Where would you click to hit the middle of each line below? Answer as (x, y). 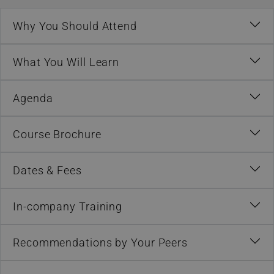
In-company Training (68, 206)
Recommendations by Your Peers (101, 242)
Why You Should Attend (75, 26)
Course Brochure (57, 134)
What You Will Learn (66, 62)
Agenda (33, 98)
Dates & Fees (47, 170)
